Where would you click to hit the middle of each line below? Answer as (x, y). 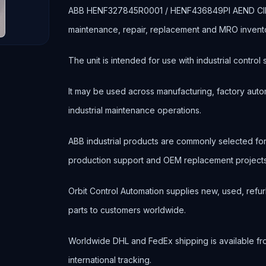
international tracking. (110, 260)
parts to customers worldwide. (127, 210)
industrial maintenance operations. (135, 110)
